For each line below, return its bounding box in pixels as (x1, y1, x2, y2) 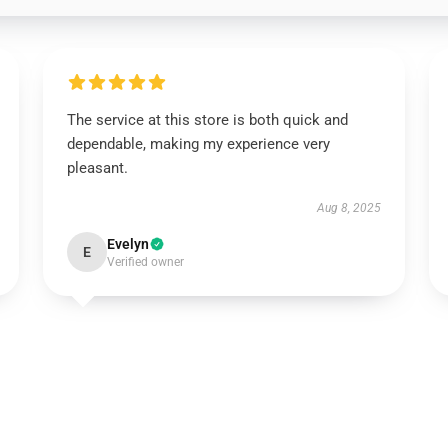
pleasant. (66, 159, 128, 177)
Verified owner (106, 255, 184, 269)
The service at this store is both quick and (66, 111, 348, 129)
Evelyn (106, 236, 149, 252)
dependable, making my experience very (66, 135, 330, 153)
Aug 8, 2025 (317, 201, 382, 215)
